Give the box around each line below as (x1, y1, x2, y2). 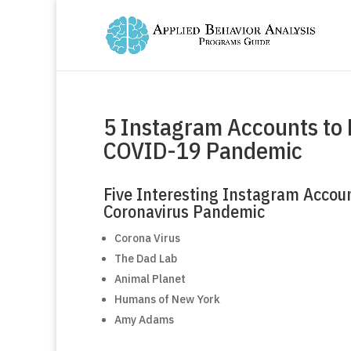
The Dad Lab (114, 251, 177, 266)
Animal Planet (114, 272, 186, 286)
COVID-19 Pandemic (103, 135, 302, 165)
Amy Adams (114, 313, 174, 327)
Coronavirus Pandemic (103, 200, 265, 223)
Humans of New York (114, 292, 220, 306)
